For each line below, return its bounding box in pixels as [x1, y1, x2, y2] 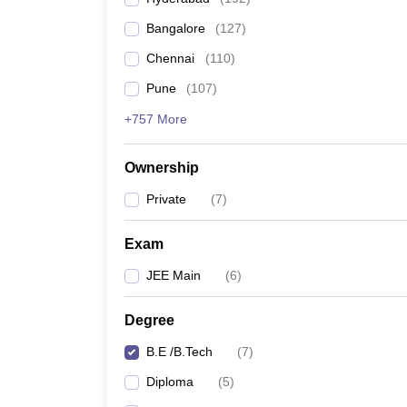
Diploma [146, 374, 194, 389]
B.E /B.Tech [146, 344, 213, 359]
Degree [124, 313, 174, 328]
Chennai [146, 51, 194, 65]
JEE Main [146, 268, 201, 283]
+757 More [124, 112, 187, 126]
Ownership [124, 160, 199, 175]
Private [146, 192, 186, 206]
